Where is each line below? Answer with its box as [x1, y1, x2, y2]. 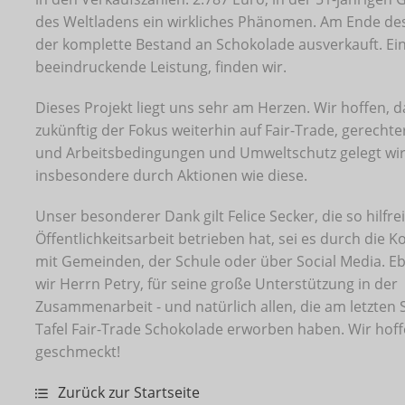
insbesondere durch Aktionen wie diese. [34, 165, 307, 185]
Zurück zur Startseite [53, 382, 200, 402]
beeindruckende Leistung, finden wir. [34, 57, 287, 77]
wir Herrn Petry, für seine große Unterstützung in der [34, 274, 398, 294]
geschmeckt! [34, 342, 120, 362]
